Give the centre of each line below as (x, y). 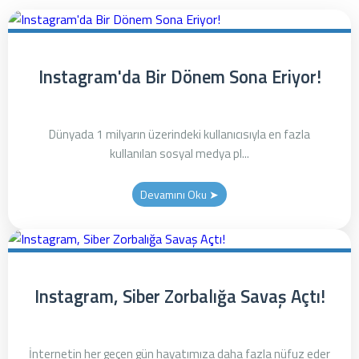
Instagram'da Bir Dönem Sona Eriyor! (179, 77)
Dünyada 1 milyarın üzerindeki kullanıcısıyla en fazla (179, 134)
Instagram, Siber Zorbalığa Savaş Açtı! (179, 296)
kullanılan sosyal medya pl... (179, 153)
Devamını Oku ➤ (179, 194)
